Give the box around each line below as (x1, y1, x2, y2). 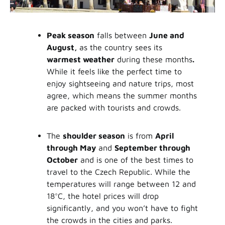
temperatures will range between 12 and (46, 179, 196, 189)
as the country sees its (79, 43, 162, 52)
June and (149, 31, 184, 40)
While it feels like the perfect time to (46, 67, 182, 76)
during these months (114, 55, 192, 64)
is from (125, 131, 155, 141)
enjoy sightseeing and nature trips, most (46, 79, 194, 88)
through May (46, 143, 96, 153)
